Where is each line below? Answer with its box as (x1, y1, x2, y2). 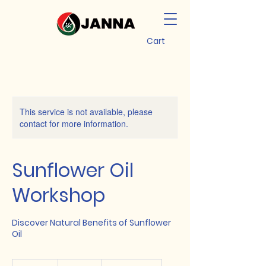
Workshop (12, 182, 105, 208)
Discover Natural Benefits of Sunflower (12, 217, 171, 229)
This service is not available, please (20, 106, 153, 118)
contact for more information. (20, 118, 128, 129)
